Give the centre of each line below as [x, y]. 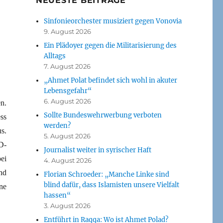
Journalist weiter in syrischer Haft [98, 150]
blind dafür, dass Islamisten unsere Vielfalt [112, 185]
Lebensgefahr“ [68, 91]
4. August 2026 [68, 160]
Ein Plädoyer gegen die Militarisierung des [111, 45]
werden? [57, 125]
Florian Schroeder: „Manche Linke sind [107, 174]
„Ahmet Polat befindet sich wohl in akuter [111, 80]
